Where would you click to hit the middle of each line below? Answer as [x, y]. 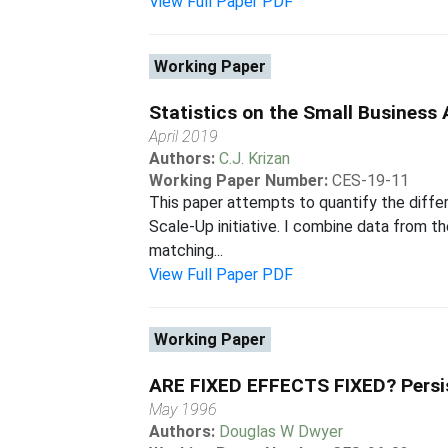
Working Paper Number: [239, 180]
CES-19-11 [371, 180]
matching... [186, 250]
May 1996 [183, 409]
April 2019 [184, 136]
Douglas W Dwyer [281, 431]
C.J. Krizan [255, 158]
